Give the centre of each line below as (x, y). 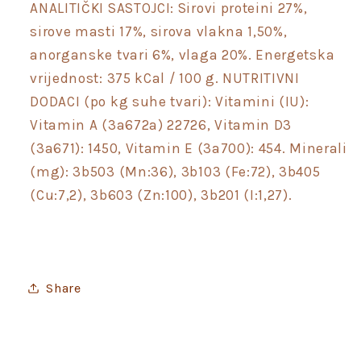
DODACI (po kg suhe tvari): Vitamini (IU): (170, 102)
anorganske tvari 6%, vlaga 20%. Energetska (183, 55)
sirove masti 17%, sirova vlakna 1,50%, (159, 32)
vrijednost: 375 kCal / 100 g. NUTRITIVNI (165, 79)
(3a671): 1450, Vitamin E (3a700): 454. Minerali (189, 149)
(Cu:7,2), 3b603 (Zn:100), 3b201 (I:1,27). (161, 195)
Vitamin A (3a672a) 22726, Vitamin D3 (161, 125)
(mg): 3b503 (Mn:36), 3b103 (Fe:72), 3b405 (175, 172)
